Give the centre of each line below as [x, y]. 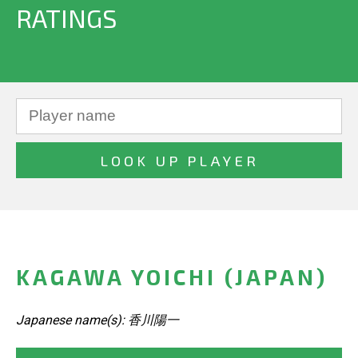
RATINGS [66, 18]
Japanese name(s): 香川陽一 [97, 320]
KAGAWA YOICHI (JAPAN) [172, 277]
